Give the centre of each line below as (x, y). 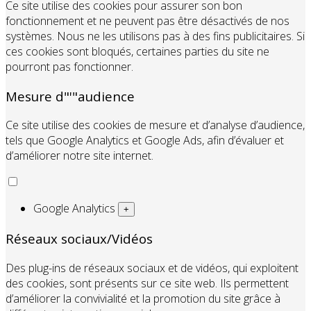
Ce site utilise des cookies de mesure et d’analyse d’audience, (155, 125)
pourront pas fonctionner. (69, 66)
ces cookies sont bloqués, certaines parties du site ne (137, 51)
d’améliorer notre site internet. (79, 156)
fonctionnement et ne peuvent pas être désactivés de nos (148, 20)
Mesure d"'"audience (70, 96)
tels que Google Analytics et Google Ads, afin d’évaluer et (145, 141)
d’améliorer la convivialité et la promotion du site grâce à (143, 298)
